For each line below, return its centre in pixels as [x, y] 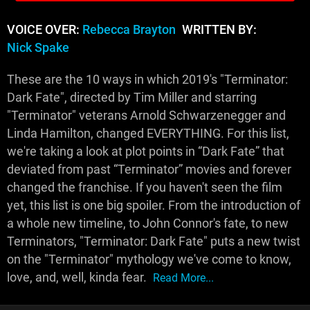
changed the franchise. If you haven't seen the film [145, 187]
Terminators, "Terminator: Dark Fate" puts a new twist [154, 241]
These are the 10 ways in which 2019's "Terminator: [147, 79]
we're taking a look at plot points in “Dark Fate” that [146, 151]
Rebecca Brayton [129, 29]
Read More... [183, 277]
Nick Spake [38, 47]
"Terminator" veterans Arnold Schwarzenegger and [146, 115]
